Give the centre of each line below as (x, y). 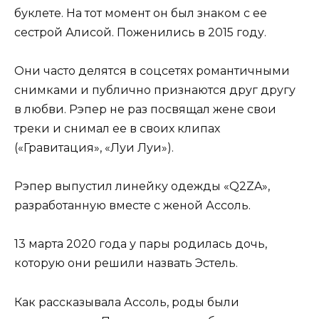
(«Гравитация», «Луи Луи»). (94, 147)
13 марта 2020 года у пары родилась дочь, (141, 244)
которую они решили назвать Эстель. (126, 263)
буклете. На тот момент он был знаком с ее (141, 13)
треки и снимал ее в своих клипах (117, 128)
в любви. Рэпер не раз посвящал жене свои (145, 109)
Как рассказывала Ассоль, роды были (127, 302)
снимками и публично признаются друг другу (155, 90)
